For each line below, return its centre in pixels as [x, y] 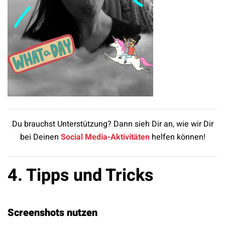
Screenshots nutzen [52, 213]
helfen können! [177, 137]
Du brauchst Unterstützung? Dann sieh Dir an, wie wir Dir [113, 124]
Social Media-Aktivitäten [105, 137]
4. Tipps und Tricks [81, 176]
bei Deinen [40, 137]
